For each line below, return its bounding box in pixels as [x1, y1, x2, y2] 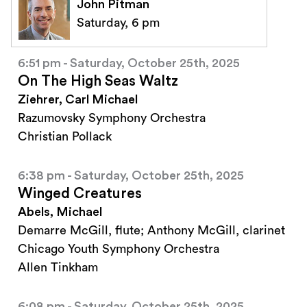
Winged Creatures [18, 186, 142, 201]
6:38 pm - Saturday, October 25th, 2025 [18, 169, 244, 182]
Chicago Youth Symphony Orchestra [18, 243, 219, 256]
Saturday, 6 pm [77, 16, 160, 29]
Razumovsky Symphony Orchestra [18, 112, 206, 125]
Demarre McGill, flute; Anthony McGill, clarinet [18, 224, 285, 237]
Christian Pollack [18, 130, 112, 143]
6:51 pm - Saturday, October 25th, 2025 [18, 57, 240, 70]
